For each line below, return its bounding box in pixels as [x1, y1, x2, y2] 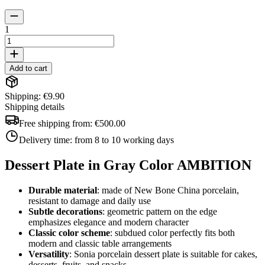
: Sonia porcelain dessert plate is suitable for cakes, [69, 248, 257, 259]
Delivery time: [19, 134, 75, 145]
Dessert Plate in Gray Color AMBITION [5, 157, 255, 173]
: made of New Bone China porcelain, [97, 185, 239, 195]
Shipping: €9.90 [5, 91, 64, 101]
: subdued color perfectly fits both [110, 227, 235, 238]
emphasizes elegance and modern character [28, 216, 189, 227]
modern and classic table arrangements [28, 238, 172, 248]
